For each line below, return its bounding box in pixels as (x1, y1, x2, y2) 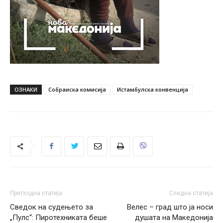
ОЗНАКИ (14, 85, 37, 93)
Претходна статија (10, 189, 62, 197)
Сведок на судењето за (10, 202, 93, 212)
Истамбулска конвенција (117, 85, 188, 93)
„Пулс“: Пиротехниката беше (10, 213, 107, 222)
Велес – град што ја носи (127, 202, 213, 212)
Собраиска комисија (48, 85, 106, 93)
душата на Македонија (135, 213, 213, 222)
